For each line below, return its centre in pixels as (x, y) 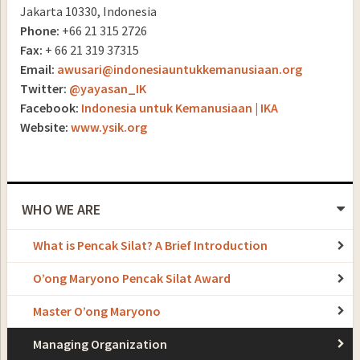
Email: (37, 69)
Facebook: (49, 107)
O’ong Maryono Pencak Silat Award (131, 278)
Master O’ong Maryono (96, 311)
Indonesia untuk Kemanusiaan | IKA (179, 107)
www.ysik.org (108, 127)
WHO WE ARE (61, 210)
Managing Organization (100, 344)
